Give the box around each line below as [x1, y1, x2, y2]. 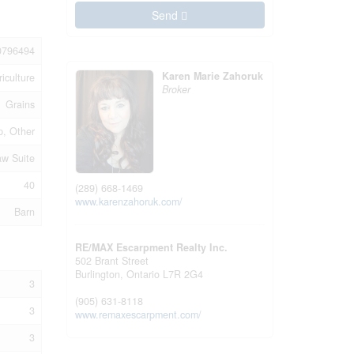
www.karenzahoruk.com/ [74, 194, 183, 209]
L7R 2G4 [162, 267, 203, 282]
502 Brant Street [74, 254, 149, 269]
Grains [6, 96, 35, 111]
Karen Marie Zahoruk [161, 68, 263, 83]
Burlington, [74, 267, 126, 282]
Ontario [126, 267, 160, 282]
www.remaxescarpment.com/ [74, 307, 201, 322]
